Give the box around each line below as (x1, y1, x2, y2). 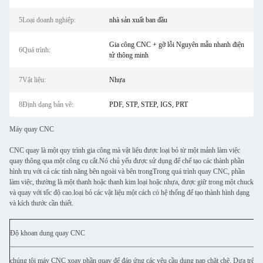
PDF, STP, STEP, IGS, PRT (109, 100, 188, 109)
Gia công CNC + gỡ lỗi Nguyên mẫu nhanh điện (109, 41, 244, 49)
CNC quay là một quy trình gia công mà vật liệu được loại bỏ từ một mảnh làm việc (9, 146, 240, 154)
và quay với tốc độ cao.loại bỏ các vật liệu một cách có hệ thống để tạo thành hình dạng (9, 188, 249, 197)
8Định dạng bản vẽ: (19, 100, 73, 109)
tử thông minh (109, 51, 149, 59)
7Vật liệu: (19, 76, 46, 84)
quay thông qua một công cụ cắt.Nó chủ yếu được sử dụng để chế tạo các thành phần (9, 157, 244, 165)
